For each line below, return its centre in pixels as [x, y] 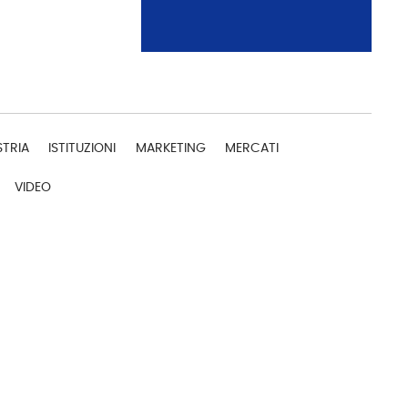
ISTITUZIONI [82, 148]
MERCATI [252, 148]
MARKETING [170, 148]
